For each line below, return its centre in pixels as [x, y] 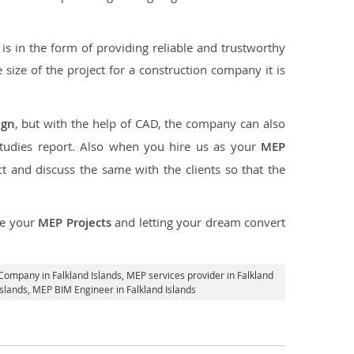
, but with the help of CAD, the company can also [150, 123]
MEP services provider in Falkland [200, 275]
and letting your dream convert [198, 222]
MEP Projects [75, 222]
